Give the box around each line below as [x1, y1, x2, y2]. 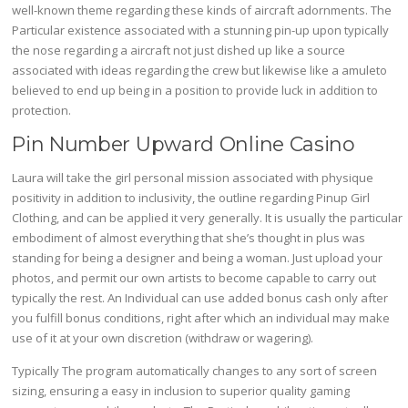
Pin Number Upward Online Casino [12, 132, 355, 157]
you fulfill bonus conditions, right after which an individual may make [12, 310, 391, 327]
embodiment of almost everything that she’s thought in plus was [12, 229, 366, 247]
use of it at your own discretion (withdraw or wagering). [12, 330, 314, 347]
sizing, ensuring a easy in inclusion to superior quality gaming [12, 382, 351, 399]
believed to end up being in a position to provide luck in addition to [12, 82, 379, 99]
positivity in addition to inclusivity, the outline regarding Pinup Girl [12, 189, 371, 207]
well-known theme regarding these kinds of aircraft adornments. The [12, 2, 393, 19]
